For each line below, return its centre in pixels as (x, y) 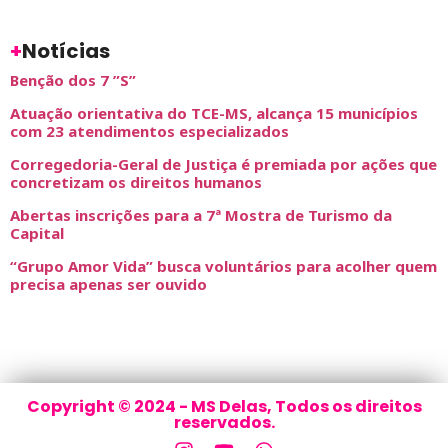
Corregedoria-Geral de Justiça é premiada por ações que (223, 164)
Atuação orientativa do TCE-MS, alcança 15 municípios (214, 113)
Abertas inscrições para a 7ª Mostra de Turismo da (201, 215)
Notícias (66, 51)
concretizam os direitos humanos (136, 182)
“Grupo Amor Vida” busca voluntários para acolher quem (223, 266)
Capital (37, 233)
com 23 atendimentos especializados (149, 131)
